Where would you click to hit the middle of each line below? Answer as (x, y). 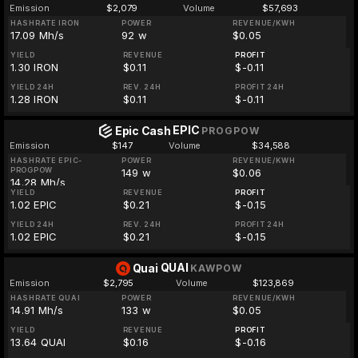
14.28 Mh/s (38, 182)
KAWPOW (217, 268)
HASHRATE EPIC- (47, 160)
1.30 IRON (35, 67)
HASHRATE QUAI (46, 298)
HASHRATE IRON (45, 23)
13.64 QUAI (38, 342)
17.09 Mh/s (38, 35)
